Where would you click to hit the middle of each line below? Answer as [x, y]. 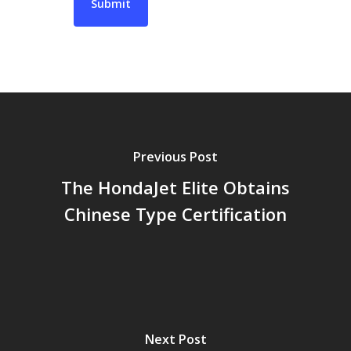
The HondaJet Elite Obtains [175, 188]
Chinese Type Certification [175, 214]
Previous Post [175, 157]
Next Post [175, 340]
